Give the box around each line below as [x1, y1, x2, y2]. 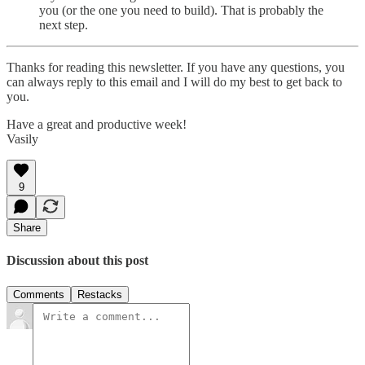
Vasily [7, 131, 38, 146]
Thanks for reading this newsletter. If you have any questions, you [7, 59, 345, 74]
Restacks [77, 288, 122, 301]
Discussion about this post [7, 253, 148, 268]
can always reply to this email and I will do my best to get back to [7, 74, 342, 89]
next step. [39, 17, 88, 32]
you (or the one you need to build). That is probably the [39, 2, 323, 17]
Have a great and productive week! [7, 117, 187, 131]
